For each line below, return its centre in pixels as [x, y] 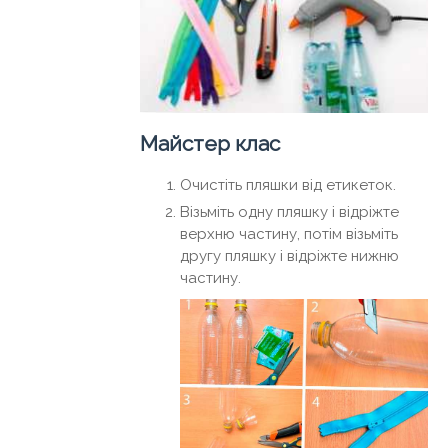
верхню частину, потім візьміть [289, 234]
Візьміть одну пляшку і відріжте [289, 212]
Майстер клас [210, 144]
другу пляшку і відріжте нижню [289, 256]
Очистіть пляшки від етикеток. [288, 185]
